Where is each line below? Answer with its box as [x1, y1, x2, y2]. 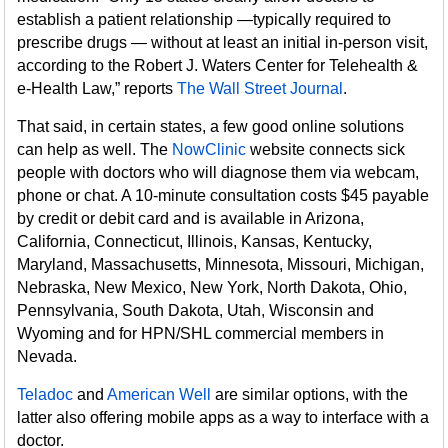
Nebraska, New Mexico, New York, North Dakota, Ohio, [17, 279, 408, 296]
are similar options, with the [211, 386, 409, 403]
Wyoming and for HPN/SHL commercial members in [17, 325, 385, 342]
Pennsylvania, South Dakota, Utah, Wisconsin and [17, 302, 375, 319]
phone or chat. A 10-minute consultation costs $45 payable [17, 187, 430, 204]
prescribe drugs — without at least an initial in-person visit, [17, 34, 429, 51]
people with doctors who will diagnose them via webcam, [17, 164, 420, 181]
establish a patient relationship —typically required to [17, 11, 392, 28]
